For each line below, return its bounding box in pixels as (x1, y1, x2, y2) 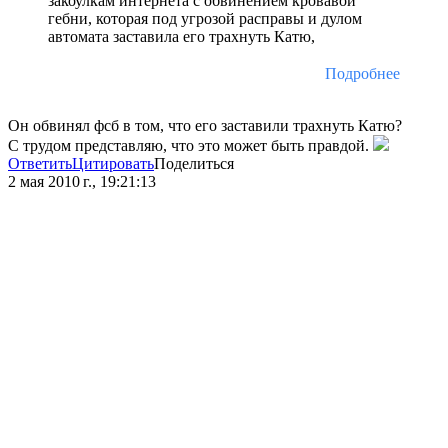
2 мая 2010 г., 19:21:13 (8, 173, 156, 191)
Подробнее (325, 65, 400, 83)
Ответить (8, 155, 72, 173)
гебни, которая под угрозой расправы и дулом (48, 10, 362, 28)
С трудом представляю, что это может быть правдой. (8, 137, 373, 155)
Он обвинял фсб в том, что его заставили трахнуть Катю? (8, 117, 402, 135)
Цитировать (72, 155, 154, 173)
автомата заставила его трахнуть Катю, (48, 28, 315, 46)
